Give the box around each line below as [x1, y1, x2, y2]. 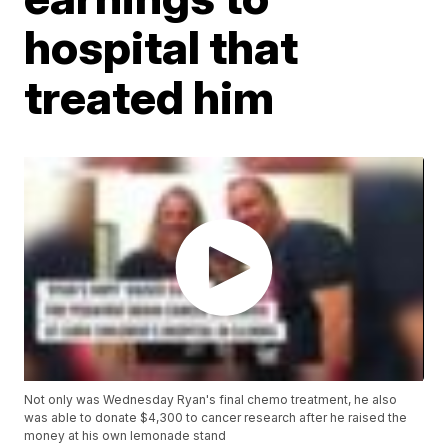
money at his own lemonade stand [24, 428, 227, 444]
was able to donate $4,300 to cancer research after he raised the [24, 410, 408, 426]
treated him [24, 69, 275, 125]
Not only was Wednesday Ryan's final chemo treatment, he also [24, 392, 398, 408]
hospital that [24, 19, 299, 75]
